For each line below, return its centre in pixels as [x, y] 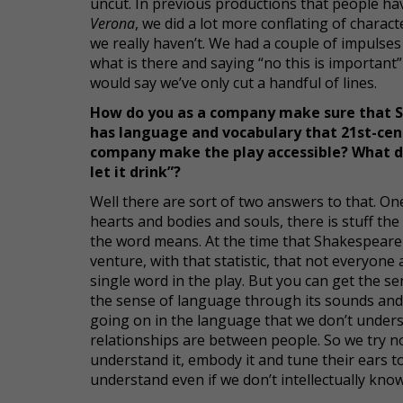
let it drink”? [135, 172]
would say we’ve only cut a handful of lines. [233, 83]
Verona [112, 23]
